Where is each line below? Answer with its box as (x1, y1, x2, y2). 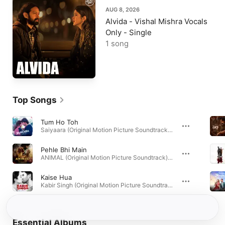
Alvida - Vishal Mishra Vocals (105, 17, 207, 26)
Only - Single (105, 28, 152, 37)
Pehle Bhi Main (41, 146, 87, 154)
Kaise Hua (41, 173, 72, 181)
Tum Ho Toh (41, 118, 78, 126)
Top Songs (13, 95, 57, 105)
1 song (105, 39, 129, 48)
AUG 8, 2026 (105, 6, 140, 13)
